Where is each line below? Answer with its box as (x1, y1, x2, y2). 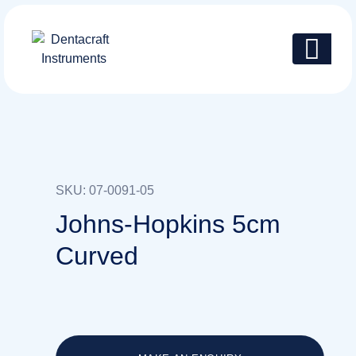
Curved (56, 242, 138, 270)
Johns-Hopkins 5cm (56, 210, 281, 238)
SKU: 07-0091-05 (56, 184, 154, 197)
